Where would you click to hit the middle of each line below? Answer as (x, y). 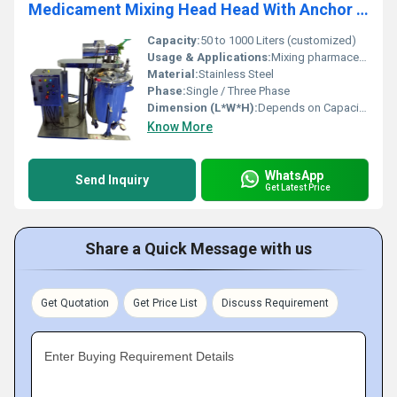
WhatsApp (294, 175)
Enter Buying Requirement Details (139, 356)
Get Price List (165, 303)
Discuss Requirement (275, 303)
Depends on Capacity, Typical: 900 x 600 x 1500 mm (308, 108)
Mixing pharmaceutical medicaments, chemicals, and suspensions (315, 57)
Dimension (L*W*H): (202, 108)
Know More (180, 127)
